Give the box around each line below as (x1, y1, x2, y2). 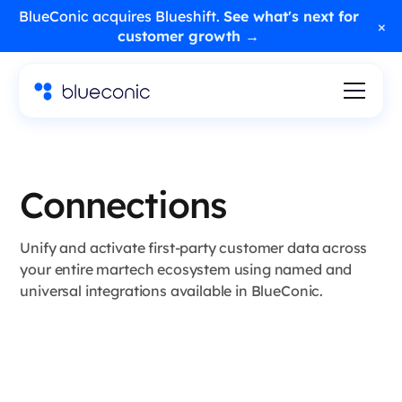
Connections (20, 182, 227, 227)
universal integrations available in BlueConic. (20, 282, 324, 300)
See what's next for (223, 7, 359, 25)
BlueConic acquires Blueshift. (18, 7, 223, 25)
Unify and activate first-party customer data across (20, 239, 368, 257)
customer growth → (118, 27, 259, 45)
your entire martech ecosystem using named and (20, 260, 353, 278)
